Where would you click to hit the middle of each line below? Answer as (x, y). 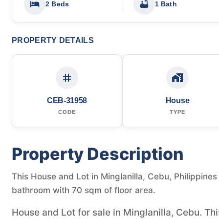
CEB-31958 (67, 100)
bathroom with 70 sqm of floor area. (84, 190)
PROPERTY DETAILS (53, 40)
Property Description (98, 153)
